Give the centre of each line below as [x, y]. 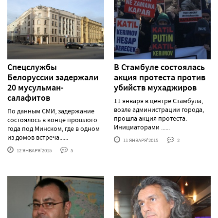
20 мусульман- [36, 88]
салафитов [29, 98]
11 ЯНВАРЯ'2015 [140, 140]
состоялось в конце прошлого [52, 120]
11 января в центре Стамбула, [158, 101]
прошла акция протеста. [150, 118]
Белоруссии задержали [53, 78]
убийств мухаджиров [155, 88]
